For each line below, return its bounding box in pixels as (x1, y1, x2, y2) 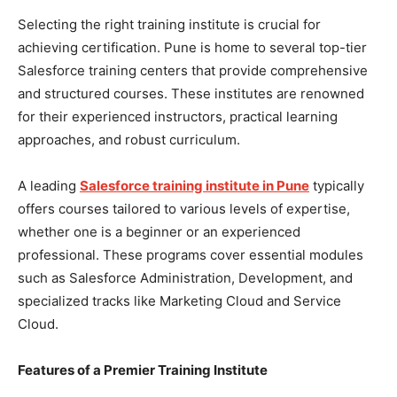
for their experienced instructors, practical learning (18, 107, 338, 125)
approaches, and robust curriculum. (18, 130, 240, 148)
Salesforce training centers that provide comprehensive (18, 61, 368, 79)
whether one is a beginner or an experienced (18, 222, 300, 240)
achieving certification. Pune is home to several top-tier (18, 38, 367, 56)
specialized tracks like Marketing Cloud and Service (18, 292, 341, 309)
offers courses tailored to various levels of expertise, (18, 199, 350, 217)
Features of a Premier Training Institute (18, 361, 268, 378)
